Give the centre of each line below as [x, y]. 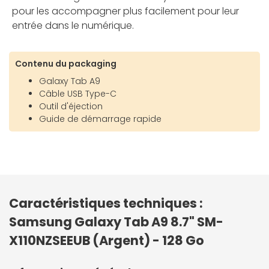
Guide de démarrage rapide [100, 119]
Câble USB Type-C [78, 94]
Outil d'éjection [71, 107]
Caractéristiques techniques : [106, 204]
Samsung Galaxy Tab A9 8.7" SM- [116, 222]
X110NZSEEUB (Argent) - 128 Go [107, 241]
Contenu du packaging [66, 64]
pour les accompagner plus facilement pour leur [125, 11]
